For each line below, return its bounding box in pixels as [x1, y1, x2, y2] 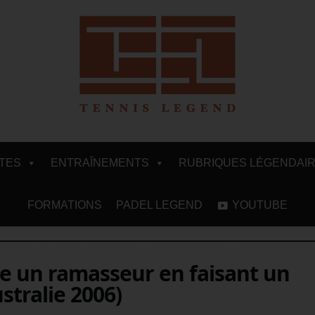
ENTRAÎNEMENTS [51, 156, 149, 169]
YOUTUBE [232, 198, 288, 211]
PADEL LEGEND [116, 198, 202, 211]
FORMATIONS [27, 198, 102, 211]
